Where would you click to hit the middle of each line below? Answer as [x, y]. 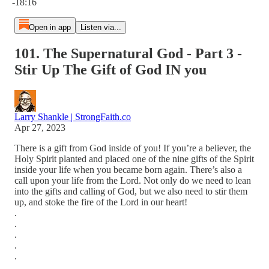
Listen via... [101, 27]
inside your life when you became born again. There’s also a [128, 169]
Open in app [50, 27]
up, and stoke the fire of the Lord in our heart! [101, 202]
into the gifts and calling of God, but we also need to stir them [131, 191]
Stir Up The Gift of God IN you [110, 69]
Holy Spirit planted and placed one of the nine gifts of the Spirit [134, 159]
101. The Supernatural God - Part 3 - [128, 53]
